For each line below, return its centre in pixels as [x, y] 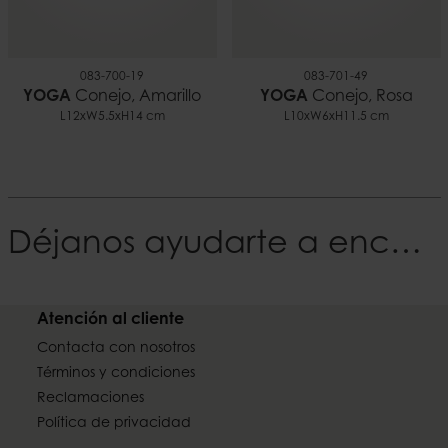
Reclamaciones [91, 398]
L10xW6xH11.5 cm [336, 116]
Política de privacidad [114, 423]
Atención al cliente [111, 319]
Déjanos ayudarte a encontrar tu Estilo [405, 244]
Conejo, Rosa [360, 96]
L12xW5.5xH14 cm [112, 116]
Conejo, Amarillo [136, 96]
